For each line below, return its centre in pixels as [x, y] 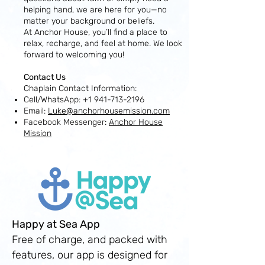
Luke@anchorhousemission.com [109, 111]
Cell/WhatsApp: [53, 100]
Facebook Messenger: [66, 122]
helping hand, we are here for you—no [95, 10]
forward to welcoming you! [74, 55]
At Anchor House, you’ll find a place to [96, 32]
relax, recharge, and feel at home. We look [103, 43]
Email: [36, 111]
